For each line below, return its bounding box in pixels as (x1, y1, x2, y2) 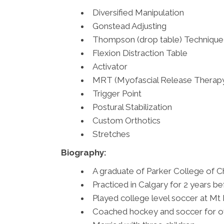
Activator (92, 61, 127, 72)
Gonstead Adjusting (92, 21, 166, 31)
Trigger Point (92, 88, 141, 99)
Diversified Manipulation (92, 7, 184, 18)
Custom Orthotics (92, 115, 160, 126)
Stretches (92, 129, 130, 139)
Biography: (61, 147, 106, 158)
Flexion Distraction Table (92, 48, 187, 58)
